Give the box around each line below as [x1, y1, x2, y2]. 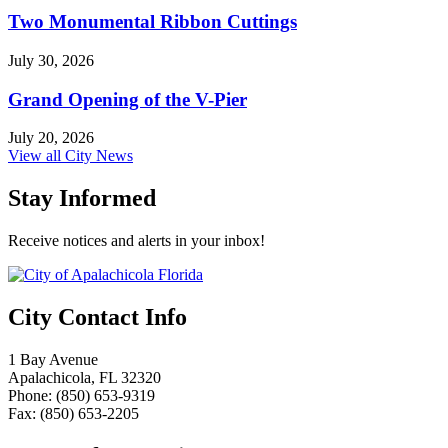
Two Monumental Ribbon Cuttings [8, 11, 297, 33]
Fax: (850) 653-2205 [8, 405, 139, 423]
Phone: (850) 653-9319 [8, 387, 155, 405]
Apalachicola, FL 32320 [8, 369, 161, 387]
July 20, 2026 [8, 129, 94, 147]
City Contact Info [8, 304, 187, 331]
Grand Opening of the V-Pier [8, 88, 247, 110]
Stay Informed [8, 185, 156, 212]
